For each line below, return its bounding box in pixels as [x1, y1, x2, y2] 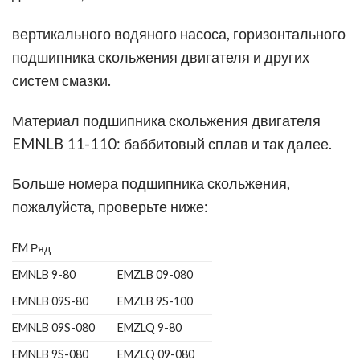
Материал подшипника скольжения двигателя [12, 111, 321, 129]
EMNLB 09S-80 [12, 294, 88, 309]
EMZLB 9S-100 [117, 294, 194, 309]
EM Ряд [12, 241, 51, 256]
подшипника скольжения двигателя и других [12, 47, 309, 66]
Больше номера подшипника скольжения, [12, 174, 290, 193]
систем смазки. [12, 71, 111, 89]
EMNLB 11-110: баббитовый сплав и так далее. [12, 134, 332, 153]
